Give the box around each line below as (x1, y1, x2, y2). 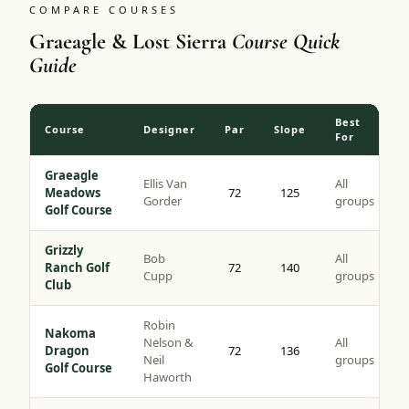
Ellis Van (143, 175, 187, 193)
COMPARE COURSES (29, 3, 179, 17)
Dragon (45, 342, 89, 360)
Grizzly (45, 242, 83, 259)
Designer (143, 122, 195, 137)
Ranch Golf (45, 259, 110, 277)
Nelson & (143, 334, 194, 351)
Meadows (45, 184, 100, 202)
